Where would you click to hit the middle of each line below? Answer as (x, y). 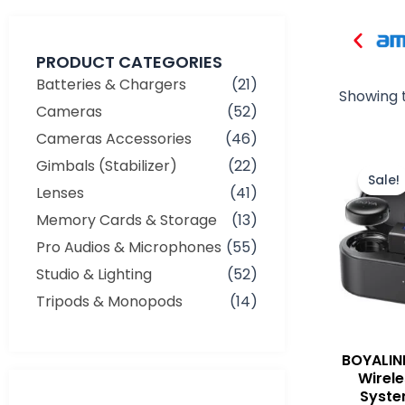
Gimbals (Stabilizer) (107, 165)
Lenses (60, 193)
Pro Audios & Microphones (129, 247)
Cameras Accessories (114, 138)
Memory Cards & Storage (127, 220)
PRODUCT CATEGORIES (129, 61)
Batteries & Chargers (111, 84)
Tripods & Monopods (109, 301)
